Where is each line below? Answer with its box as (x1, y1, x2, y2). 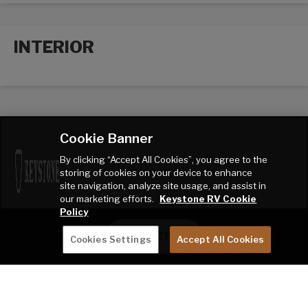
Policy (60, 206, 89, 217)
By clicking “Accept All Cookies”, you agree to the (60, 154, 268, 165)
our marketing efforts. (60, 193, 157, 204)
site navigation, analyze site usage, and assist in (60, 180, 267, 191)
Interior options (13, 73, 97, 87)
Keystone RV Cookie (159, 193, 257, 204)
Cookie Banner (60, 130, 154, 146)
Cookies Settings (69, 234, 151, 245)
